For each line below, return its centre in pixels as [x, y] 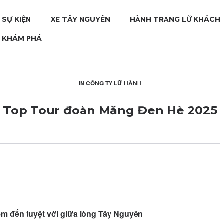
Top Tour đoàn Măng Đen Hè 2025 [110, 110]
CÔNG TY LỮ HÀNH [114, 83]
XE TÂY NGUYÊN [80, 19]
